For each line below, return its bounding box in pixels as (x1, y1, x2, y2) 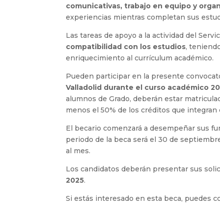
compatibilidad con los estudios (66, 42, 186, 51)
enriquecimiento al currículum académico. (66, 54, 214, 62)
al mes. (66, 146, 91, 155)
